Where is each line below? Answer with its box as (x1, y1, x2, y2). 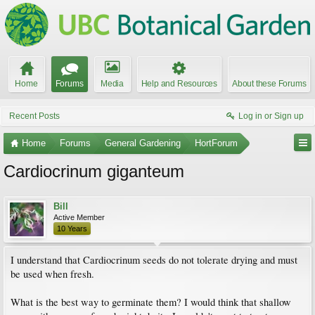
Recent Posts (9, 111, 60, 121)
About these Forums (232, 79, 307, 89)
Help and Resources (141, 79, 217, 89)
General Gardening (105, 138, 181, 148)
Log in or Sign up (238, 111, 304, 121)
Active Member (53, 213, 105, 221)
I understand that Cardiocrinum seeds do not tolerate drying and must (11, 253, 297, 266)
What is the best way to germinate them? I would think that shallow (11, 295, 291, 309)
